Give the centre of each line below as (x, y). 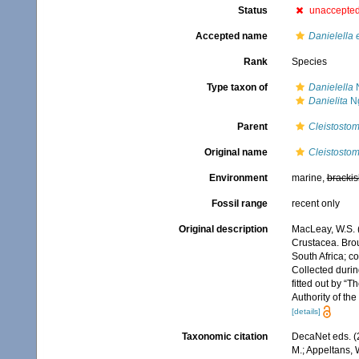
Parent (252, 127)
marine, (309, 178)
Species (309, 62)
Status (252, 10)
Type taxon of (237, 87)
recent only (315, 204)
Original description (223, 229)
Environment (238, 178)
